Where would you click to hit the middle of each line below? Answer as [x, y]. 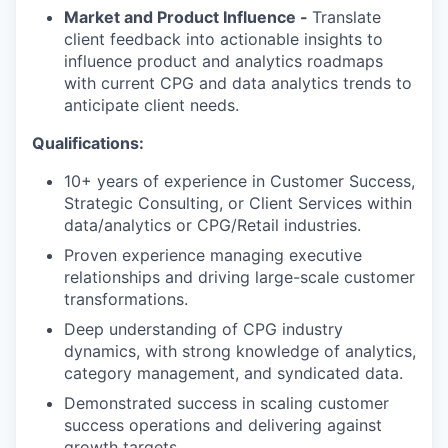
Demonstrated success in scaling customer [226, 403]
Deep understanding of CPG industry [203, 329]
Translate [346, 17]
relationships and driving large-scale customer [239, 277]
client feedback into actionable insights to [223, 39]
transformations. [126, 299]
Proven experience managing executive [213, 255]
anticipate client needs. [151, 105]
